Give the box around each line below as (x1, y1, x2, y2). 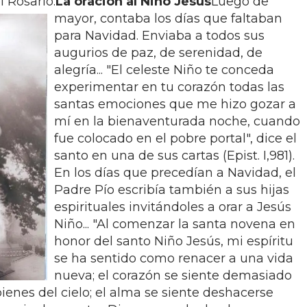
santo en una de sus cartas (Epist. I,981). (54, 148, 295, 163)
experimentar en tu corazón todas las (54, 79, 284, 95)
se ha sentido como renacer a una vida (54, 251, 293, 266)
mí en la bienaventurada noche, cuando (54, 114, 300, 129)
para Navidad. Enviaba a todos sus (54, 28, 265, 43)
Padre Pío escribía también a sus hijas (54, 182, 289, 197)
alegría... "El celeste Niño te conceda (54, 62, 274, 77)
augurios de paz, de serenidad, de (54, 45, 262, 60)
